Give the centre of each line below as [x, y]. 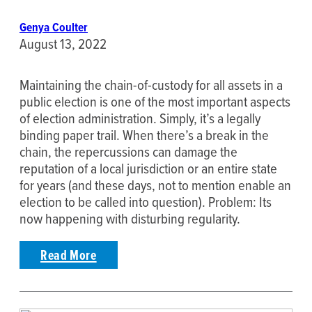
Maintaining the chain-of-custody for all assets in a [151, 84]
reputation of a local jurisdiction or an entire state [148, 168]
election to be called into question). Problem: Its [146, 201]
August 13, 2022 [63, 44]
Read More [69, 255]
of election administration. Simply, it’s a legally [140, 118]
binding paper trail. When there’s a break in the [144, 134]
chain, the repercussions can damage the [128, 151]
